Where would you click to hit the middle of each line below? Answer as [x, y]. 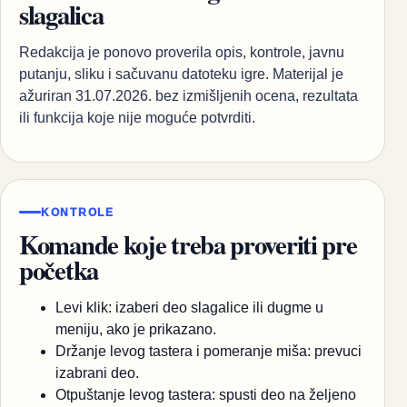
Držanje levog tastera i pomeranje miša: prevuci [208, 351]
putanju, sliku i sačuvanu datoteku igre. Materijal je [181, 74]
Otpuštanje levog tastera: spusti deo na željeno [206, 394]
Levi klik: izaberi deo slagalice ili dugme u [189, 307]
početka [59, 269]
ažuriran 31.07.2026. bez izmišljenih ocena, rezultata [189, 96]
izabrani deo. [97, 372]
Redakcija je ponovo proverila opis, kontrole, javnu [182, 53]
